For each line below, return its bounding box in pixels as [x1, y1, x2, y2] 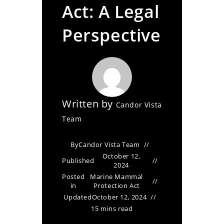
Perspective [62, 23, 161, 46]
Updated [63, 192, 92, 201]
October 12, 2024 [91, 192, 147, 201]
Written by [62, 97, 116, 110]
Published [62, 156, 94, 165]
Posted [62, 172, 85, 181]
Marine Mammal [90, 172, 143, 181]
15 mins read [91, 204, 133, 213]
